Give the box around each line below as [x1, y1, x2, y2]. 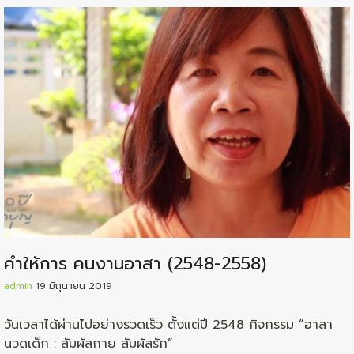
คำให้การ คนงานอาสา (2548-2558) [4, 250, 266, 277]
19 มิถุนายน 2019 [36, 278, 112, 293]
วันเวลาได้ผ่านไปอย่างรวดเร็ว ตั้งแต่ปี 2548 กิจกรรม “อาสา [4, 314, 333, 334]
